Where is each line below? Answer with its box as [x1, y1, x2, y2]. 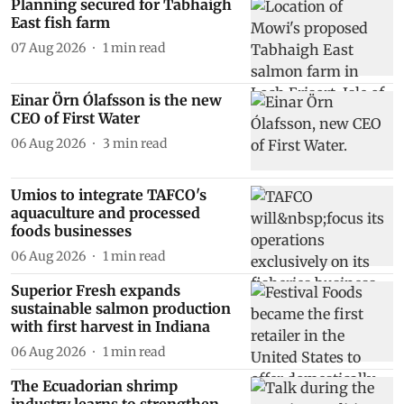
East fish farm [11, 14, 110, 32]
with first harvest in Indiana [11, 317, 210, 336]
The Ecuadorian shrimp [11, 377, 178, 396]
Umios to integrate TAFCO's [11, 186, 207, 205]
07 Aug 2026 [11, 40, 86, 57]
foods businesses [11, 222, 132, 241]
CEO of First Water [11, 108, 140, 127]
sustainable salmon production [11, 299, 231, 318]
